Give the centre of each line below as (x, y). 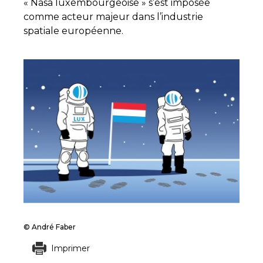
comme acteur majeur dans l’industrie (113, 17)
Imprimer (70, 249)
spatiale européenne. (73, 31)
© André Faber (50, 227)
